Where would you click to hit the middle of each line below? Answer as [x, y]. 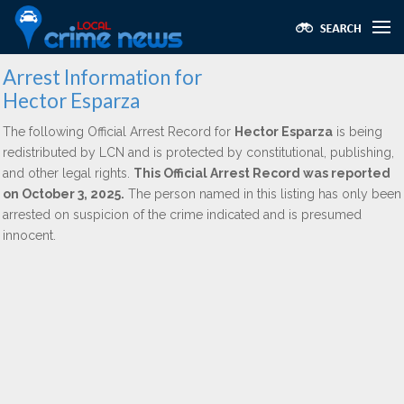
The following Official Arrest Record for [119, 132]
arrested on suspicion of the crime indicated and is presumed [182, 215]
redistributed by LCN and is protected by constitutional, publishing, [198, 152]
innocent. [29, 235]
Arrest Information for [102, 77]
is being [358, 132]
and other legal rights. [68, 173]
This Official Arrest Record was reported [262, 173]
